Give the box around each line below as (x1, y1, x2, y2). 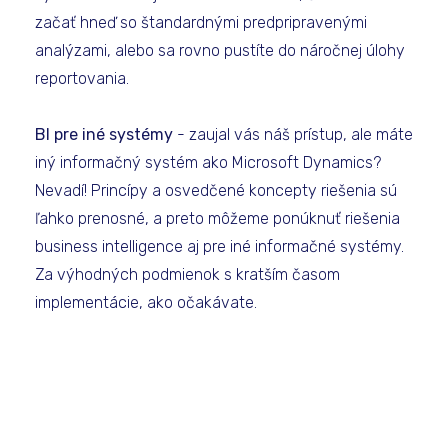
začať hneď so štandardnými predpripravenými (35, 13, 367, 32)
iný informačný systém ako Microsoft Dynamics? (35, 153, 381, 172)
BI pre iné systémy (35, 125, 177, 144)
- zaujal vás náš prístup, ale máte (177, 125, 413, 144)
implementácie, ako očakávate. (35, 293, 257, 312)
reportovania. (35, 69, 129, 88)
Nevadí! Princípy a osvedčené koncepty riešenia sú (35, 181, 397, 200)
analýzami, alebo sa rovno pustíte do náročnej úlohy (35, 41, 405, 60)
